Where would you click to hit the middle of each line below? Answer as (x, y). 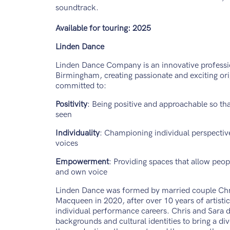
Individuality (77, 133)
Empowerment (82, 162)
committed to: (82, 86)
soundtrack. (77, 8)
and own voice (82, 172)
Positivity (71, 105)
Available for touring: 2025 (103, 29)
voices (68, 144)
